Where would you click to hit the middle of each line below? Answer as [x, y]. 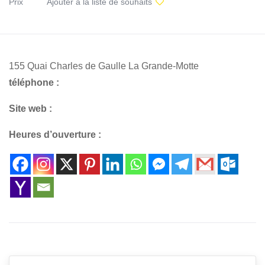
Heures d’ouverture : [55, 134]
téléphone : [34, 82]
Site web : [30, 108]
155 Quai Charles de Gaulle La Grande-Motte [104, 66]
